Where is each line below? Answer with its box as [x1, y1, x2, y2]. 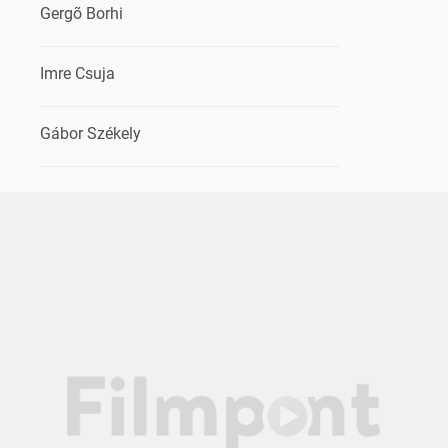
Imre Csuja [40, 64, 115, 83]
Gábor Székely [40, 124, 141, 143]
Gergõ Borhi [40, 4, 123, 23]
